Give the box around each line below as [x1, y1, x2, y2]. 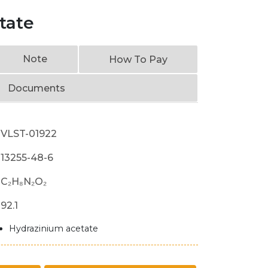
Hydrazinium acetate [9, 223, 99, 234]
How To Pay [108, 54, 167, 65]
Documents [8, 83, 65, 94]
